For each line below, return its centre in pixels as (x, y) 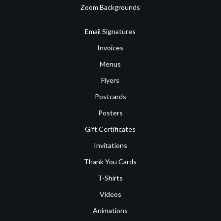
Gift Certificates (110, 129)
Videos (110, 194)
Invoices (110, 47)
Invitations (110, 145)
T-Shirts (110, 178)
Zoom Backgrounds (110, 7)
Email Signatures (110, 31)
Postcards (110, 96)
